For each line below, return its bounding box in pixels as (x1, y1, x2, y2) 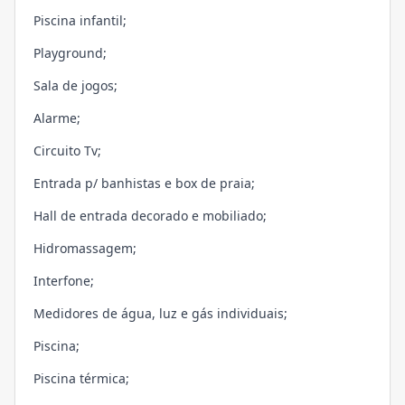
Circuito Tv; (33, 142, 101, 160)
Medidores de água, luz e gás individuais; (33, 305, 287, 323)
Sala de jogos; (33, 77, 118, 95)
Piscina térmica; (33, 370, 129, 388)
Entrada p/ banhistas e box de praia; (33, 174, 255, 193)
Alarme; (33, 109, 80, 127)
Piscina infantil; (33, 12, 127, 30)
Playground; (33, 44, 107, 62)
